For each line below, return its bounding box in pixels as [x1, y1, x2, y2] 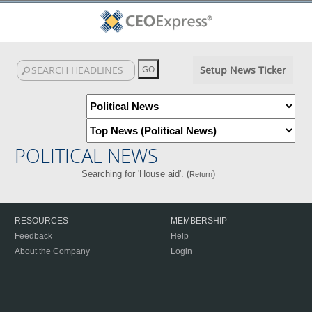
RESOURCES [15, 216, 68, 226]
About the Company [15, 247, 90, 256]
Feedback [15, 231, 52, 241]
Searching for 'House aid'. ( [81, 169, 189, 179]
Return [189, 170, 212, 178]
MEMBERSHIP [171, 216, 227, 226]
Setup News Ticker [199, 63, 286, 77]
